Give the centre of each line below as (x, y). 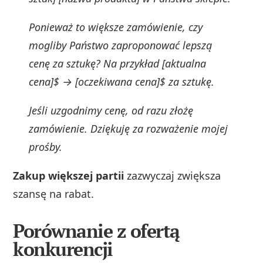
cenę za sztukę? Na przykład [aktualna (118, 63)
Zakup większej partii (69, 175)
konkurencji (63, 249)
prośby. (46, 146)
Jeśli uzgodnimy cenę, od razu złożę (111, 110)
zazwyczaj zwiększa (173, 175)
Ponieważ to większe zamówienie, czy (116, 27)
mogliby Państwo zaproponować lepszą (121, 45)
